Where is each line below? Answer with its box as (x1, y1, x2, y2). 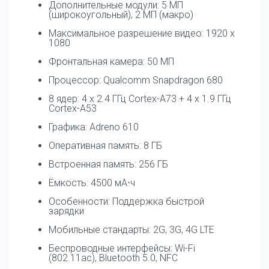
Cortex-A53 (49, 102, 97, 114)
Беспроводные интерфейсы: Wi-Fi (49, 242, 195, 254)
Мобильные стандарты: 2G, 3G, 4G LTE (49, 223, 214, 235)
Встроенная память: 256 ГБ (49, 158, 168, 170)
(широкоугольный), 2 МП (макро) (49, 8, 193, 20)
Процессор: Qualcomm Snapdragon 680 (49, 74, 223, 86)
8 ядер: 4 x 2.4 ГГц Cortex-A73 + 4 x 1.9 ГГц (49, 92, 231, 104)
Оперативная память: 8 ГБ (49, 139, 162, 151)
